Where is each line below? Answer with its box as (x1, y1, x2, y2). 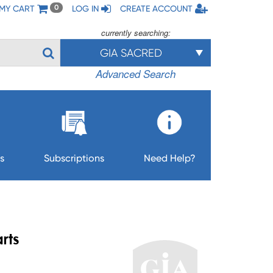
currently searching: (101, 27, 171, 38)
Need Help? (143, 152, 196, 164)
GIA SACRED (99, 46, 162, 59)
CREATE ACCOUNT (120, 4, 193, 13)
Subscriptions (43, 152, 104, 164)
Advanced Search (96, 66, 176, 81)
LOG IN (72, 4, 99, 13)
